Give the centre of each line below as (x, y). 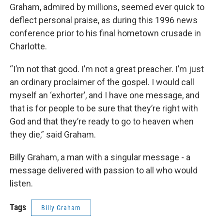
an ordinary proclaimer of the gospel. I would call (102, 82)
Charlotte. (28, 46)
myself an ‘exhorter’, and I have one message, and (105, 95)
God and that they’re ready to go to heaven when (102, 121)
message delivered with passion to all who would (104, 170)
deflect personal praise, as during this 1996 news (104, 20)
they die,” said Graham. (55, 134)
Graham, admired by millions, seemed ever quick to (107, 7)
